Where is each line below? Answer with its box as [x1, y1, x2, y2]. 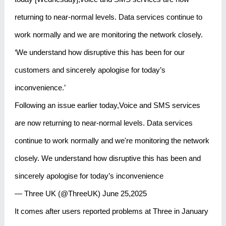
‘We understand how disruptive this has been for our [14, 47, 185, 56]
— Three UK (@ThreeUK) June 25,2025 [14, 189, 147, 198]
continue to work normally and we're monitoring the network [14, 136, 209, 145]
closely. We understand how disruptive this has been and [14, 153, 201, 162]
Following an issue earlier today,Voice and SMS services [14, 100, 200, 109]
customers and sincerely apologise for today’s [14, 65, 165, 74]
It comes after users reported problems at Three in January [14, 206, 208, 215]
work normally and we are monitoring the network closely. [14, 30, 203, 39]
